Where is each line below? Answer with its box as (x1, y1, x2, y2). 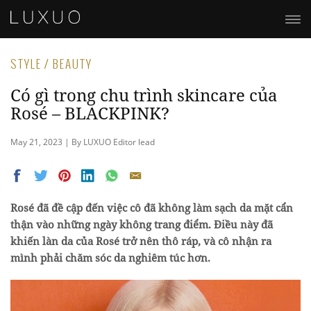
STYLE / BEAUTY (10, 55, 92, 72)
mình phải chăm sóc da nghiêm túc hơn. (10, 251, 210, 264)
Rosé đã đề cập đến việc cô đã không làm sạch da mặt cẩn (10, 201, 293, 215)
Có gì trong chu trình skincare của (10, 83, 278, 106)
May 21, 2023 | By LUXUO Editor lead (10, 136, 155, 148)
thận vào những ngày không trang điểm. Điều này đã (10, 217, 273, 231)
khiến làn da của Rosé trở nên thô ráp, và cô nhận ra (10, 234, 271, 248)
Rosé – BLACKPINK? (10, 101, 169, 124)
